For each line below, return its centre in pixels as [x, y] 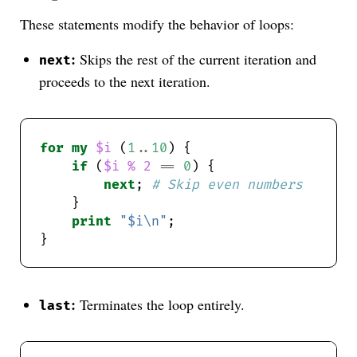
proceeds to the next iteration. [125, 82]
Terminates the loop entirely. [161, 305]
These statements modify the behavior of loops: [157, 24]
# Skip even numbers [228, 185]
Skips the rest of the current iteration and [196, 59]
